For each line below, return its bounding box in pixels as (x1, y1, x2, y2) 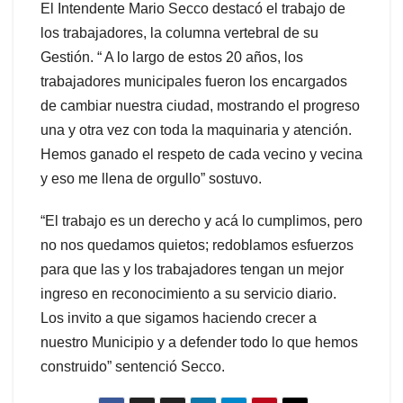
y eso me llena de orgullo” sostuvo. (40, 170, 262, 186)
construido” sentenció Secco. (40, 358, 225, 374)
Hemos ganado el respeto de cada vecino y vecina (40, 146, 363, 162)
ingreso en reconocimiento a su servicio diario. (40, 285, 336, 301)
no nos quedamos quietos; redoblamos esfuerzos (40, 237, 354, 253)
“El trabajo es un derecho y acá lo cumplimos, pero (40, 212, 363, 228)
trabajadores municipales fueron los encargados (40, 73, 347, 89)
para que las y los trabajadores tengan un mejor (40, 261, 344, 277)
